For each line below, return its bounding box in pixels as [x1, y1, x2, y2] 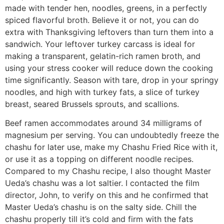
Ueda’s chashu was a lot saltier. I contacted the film [5, 178, 199, 188]
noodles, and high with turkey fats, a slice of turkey [5, 87, 199, 97]
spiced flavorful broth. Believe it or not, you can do [5, 15, 199, 25]
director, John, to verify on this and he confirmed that [5, 190, 208, 200]
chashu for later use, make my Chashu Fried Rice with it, [5, 142, 217, 152]
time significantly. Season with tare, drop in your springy [5, 75, 218, 85]
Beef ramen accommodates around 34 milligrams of [5, 118, 202, 128]
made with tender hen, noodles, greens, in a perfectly [5, 3, 207, 13]
